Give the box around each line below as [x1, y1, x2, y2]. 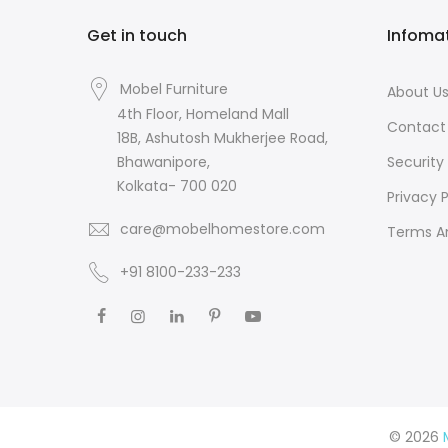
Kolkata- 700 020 [117, 176, 237, 197]
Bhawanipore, [117, 152, 210, 173]
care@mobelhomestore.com [120, 218, 325, 239]
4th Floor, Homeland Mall [117, 104, 289, 125]
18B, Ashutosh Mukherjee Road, [117, 128, 328, 149]
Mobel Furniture [120, 79, 228, 100]
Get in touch [87, 24, 187, 48]
